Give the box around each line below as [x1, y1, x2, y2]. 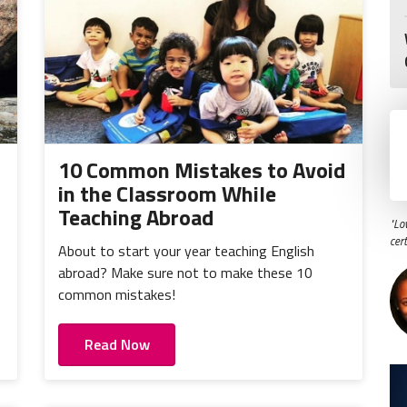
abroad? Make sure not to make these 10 [58, 262, 313, 284]
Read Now [84, 333, 150, 356]
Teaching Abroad [58, 201, 213, 234]
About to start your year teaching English [58, 240, 314, 263]
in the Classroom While [58, 177, 276, 211]
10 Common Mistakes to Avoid [58, 154, 345, 187]
